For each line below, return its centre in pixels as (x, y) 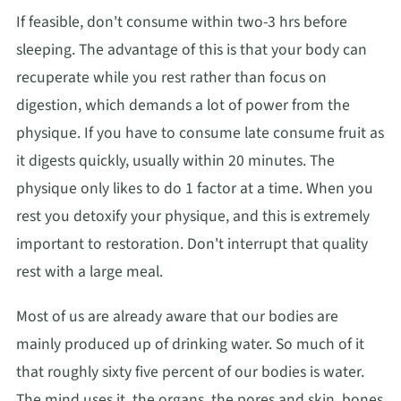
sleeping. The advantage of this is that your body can (192, 50)
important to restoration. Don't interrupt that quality (192, 244)
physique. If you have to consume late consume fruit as (200, 133)
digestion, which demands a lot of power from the (183, 106)
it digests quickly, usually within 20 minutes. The (175, 161)
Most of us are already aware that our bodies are (177, 316)
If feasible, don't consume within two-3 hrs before (182, 22)
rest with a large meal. (90, 272)
